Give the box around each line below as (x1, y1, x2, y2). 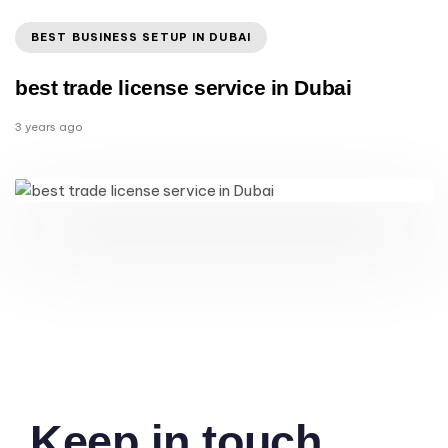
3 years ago (15, 119, 83, 134)
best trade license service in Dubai (15, 75, 352, 99)
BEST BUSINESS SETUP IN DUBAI (31, 30, 251, 44)
